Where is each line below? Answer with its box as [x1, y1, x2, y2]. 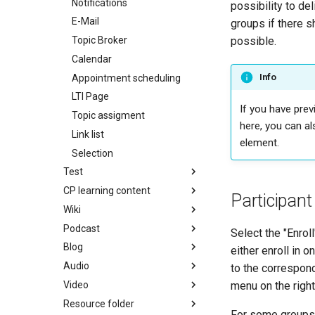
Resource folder [63, 297, 134, 309]
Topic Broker [72, 34, 127, 46]
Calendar [72, 53, 112, 65]
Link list [72, 128, 104, 140]
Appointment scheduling [72, 72, 181, 84]
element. [240, 136, 279, 150]
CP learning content [63, 185, 150, 196]
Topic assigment [72, 110, 145, 121]
